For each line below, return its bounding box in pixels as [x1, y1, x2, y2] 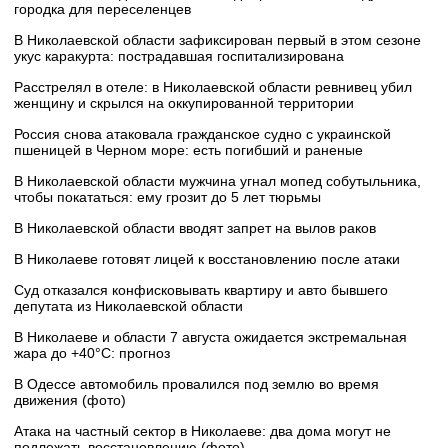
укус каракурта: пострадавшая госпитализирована [14, 47, 344, 64]
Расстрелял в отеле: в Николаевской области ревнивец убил [14, 78, 412, 95]
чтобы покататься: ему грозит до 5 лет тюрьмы [14, 188, 321, 205]
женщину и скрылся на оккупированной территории [14, 94, 354, 111]
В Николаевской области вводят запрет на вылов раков [14, 219, 376, 236]
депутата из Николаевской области [14, 297, 243, 314]
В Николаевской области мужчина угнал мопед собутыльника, [14, 172, 421, 189]
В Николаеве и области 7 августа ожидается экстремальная [14, 328, 407, 345]
